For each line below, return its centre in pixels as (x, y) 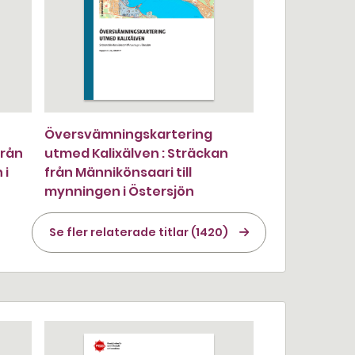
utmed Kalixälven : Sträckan (136, 153)
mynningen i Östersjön (119, 191)
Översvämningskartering (128, 134)
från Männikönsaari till (118, 172)
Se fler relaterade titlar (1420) (139, 232)
